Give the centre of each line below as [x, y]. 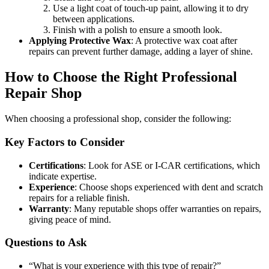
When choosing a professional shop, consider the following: [118, 119]
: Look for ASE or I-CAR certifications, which [172, 165]
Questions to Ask [46, 243]
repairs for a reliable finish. [79, 198]
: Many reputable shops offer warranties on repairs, [165, 208]
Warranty [49, 208]
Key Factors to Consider [65, 142]
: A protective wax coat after [184, 41]
